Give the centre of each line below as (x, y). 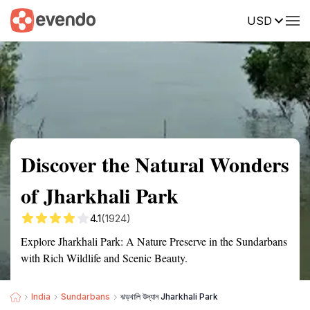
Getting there (143, 19)
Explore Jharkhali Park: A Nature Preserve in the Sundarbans (154, 241)
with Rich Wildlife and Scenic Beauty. (104, 258)
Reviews (286, 19)
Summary (31, 19)
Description (220, 19)
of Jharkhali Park (100, 195)
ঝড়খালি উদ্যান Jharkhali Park (169, 297)
